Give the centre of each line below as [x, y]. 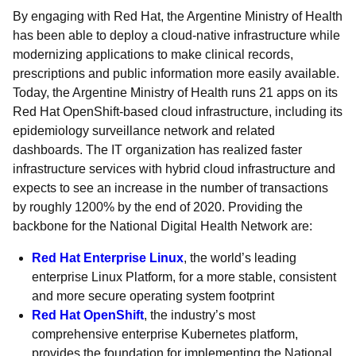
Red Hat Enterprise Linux [108, 258]
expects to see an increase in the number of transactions [170, 188]
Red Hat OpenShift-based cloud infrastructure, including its [178, 112]
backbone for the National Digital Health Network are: [164, 226]
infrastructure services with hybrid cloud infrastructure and [174, 169]
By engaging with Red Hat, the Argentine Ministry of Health [178, 16]
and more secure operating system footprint [153, 296]
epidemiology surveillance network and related [144, 131]
